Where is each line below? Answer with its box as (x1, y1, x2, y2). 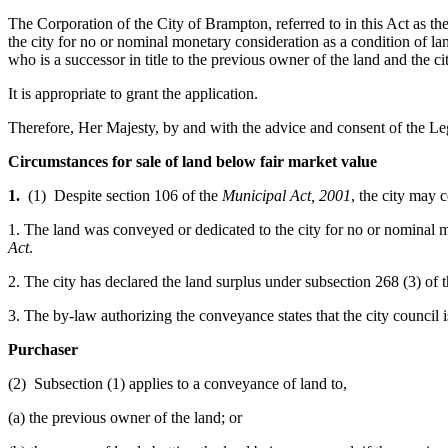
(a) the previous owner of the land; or (8, 408, 242, 426)
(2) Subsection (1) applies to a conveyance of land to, (8, 374, 347, 392)
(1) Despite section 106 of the (28, 186, 222, 204)
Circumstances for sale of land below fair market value (8, 152, 377, 170)
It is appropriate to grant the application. (8, 84, 258, 102)
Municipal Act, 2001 (222, 186, 351, 204)
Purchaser (8, 340, 78, 358)
